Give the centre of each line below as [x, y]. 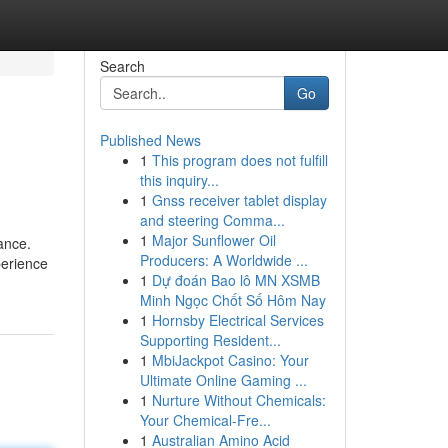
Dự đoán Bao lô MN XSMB [235, 280]
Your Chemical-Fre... [205, 420]
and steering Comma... [212, 220]
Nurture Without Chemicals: [238, 400]
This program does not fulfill [239, 160]
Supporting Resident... [210, 340]
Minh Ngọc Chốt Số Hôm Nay [232, 300]
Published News [150, 140]
